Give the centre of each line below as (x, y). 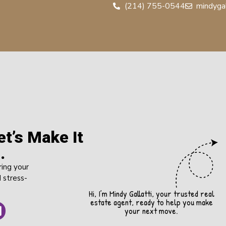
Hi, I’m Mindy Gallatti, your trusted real (151, 193)
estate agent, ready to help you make (151, 202)
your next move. (152, 210)
